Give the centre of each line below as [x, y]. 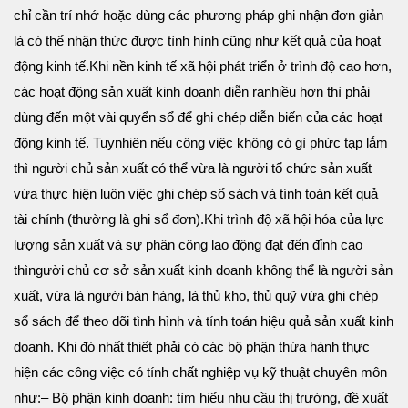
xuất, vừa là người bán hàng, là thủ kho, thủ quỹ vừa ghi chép [196, 296]
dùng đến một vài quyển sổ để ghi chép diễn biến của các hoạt [198, 117]
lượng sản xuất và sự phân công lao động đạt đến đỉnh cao [188, 245]
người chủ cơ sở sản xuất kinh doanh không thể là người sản [210, 270]
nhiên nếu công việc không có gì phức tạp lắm [251, 143]
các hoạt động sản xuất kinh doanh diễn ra [139, 92]
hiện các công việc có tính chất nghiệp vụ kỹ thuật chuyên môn [200, 372]
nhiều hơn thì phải [317, 92]
